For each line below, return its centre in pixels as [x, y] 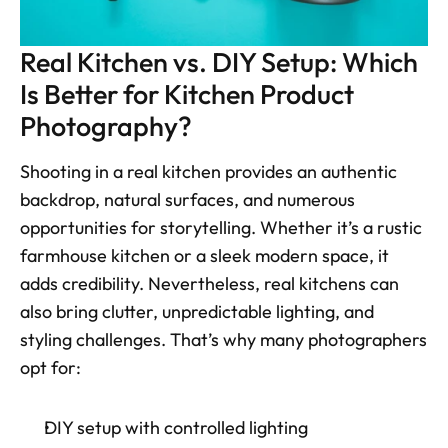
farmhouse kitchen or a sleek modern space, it [204, 256]
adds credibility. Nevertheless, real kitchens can [209, 284]
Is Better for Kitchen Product [187, 94]
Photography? [106, 126]
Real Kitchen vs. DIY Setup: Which [219, 62]
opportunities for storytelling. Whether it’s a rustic [221, 228]
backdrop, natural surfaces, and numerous [187, 200]
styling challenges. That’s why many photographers [223, 340]
